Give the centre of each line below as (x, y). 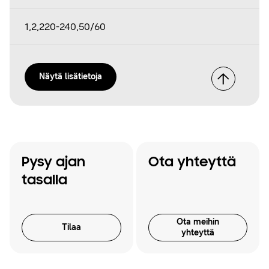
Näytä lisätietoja (71, 77)
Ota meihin (198, 222)
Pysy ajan (53, 163)
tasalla (44, 181)
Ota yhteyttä (192, 163)
